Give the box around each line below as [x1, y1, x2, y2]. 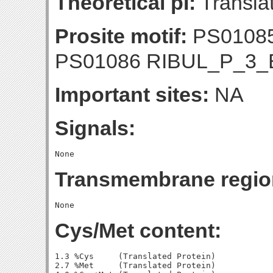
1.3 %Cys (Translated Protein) [55, 252, 216, 261]
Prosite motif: [55, 24, 187, 48]
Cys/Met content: [55, 219, 221, 242]
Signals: [55, 116, 135, 140]
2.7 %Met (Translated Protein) [55, 261, 216, 270]
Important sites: [55, 83, 209, 106]
